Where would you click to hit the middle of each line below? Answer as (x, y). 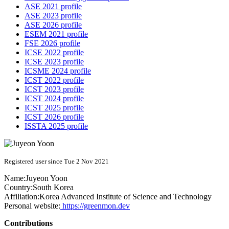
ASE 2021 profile (53, 7)
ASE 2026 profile (53, 25)
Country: (18, 188)
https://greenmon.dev (95, 206)
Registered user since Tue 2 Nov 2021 (56, 162)
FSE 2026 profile (52, 43)
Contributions (28, 223)
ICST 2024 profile (54, 99)
